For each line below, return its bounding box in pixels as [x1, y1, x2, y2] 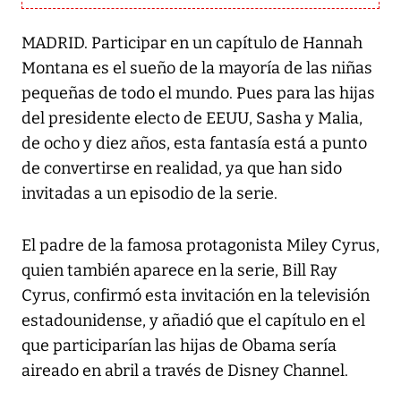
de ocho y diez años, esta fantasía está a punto [21, 133, 367, 154]
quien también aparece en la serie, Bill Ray [21, 260, 337, 281]
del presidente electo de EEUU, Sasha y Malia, [21, 108, 363, 129]
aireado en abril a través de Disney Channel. [21, 361, 348, 381]
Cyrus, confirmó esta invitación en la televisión [21, 286, 370, 306]
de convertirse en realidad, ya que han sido [21, 158, 342, 179]
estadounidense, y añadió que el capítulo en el [21, 311, 365, 331]
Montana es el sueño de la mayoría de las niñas [21, 58, 372, 79]
